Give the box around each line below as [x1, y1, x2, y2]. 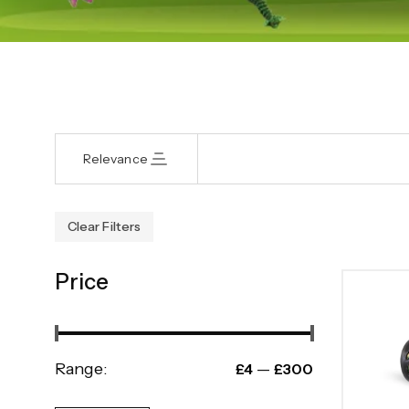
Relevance [83, 150, 148, 167]
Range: [55, 359, 109, 379]
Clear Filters [68, 218, 142, 235]
